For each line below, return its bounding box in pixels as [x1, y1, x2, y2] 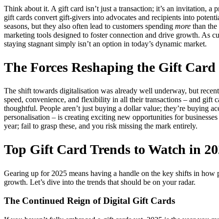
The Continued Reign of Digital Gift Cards [4, 196, 175, 206]
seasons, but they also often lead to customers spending [4, 22, 175, 30]
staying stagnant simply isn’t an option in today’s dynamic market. [4, 39, 207, 48]
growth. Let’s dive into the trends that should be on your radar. [4, 177, 196, 186]
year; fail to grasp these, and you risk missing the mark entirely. [4, 122, 197, 131]
